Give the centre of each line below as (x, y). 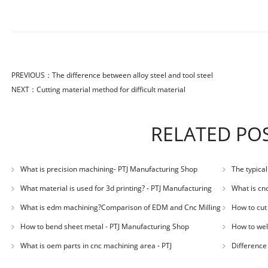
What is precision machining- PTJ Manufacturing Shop (109, 169)
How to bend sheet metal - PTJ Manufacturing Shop (105, 226)
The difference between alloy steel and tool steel (133, 75)
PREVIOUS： (32, 75)
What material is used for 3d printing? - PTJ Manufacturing (116, 188)
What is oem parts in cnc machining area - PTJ (96, 245)
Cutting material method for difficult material (111, 89)
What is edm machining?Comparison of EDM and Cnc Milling (121, 207)
